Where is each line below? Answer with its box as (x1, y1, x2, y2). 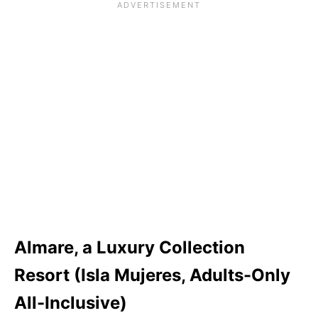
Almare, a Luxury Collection (14, 236, 245, 258)
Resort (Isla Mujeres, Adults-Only (14, 264, 290, 285)
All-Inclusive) (14, 292, 127, 313)
